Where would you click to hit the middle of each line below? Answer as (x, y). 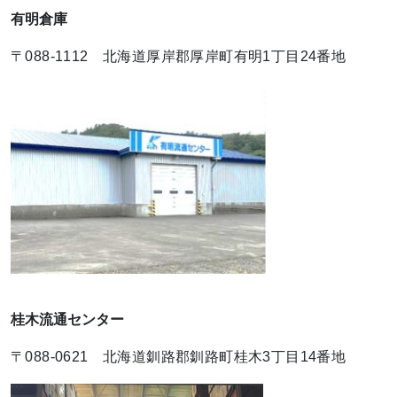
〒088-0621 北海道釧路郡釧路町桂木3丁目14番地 (179, 357)
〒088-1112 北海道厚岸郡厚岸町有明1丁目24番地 (179, 57)
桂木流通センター (67, 320)
